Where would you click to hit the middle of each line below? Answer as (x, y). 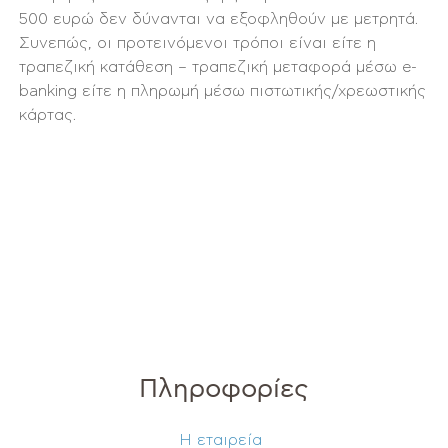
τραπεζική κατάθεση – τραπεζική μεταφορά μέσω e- (218, 67)
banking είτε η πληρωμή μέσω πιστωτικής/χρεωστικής (223, 91)
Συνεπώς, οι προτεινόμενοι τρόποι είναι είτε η (198, 43)
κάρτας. (48, 115)
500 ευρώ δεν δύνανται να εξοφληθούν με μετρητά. (219, 19)
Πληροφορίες (224, 389)
